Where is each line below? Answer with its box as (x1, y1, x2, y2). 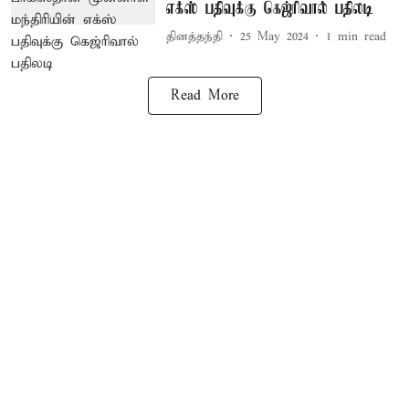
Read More (170, 88, 239, 104)
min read (337, 28, 386, 45)
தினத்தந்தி (165, 28, 223, 45)
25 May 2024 (239, 28, 309, 45)
